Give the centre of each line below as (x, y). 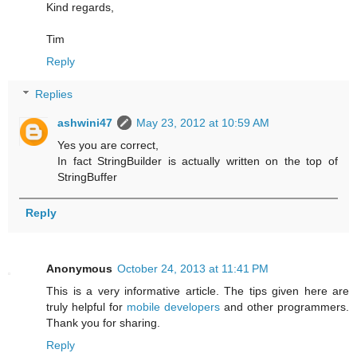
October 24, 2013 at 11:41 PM (193, 269)
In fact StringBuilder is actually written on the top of (198, 161)
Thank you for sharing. (103, 323)
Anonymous (79, 269)
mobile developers (173, 307)
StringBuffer (88, 177)
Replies (54, 94)
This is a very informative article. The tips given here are (198, 291)
